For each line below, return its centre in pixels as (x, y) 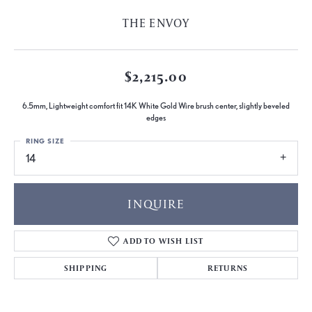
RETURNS (228, 267)
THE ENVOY (156, 23)
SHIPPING (86, 267)
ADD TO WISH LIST (164, 240)
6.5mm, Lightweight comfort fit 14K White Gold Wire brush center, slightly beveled (156, 106)
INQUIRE (156, 203)
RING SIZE (46, 141)
